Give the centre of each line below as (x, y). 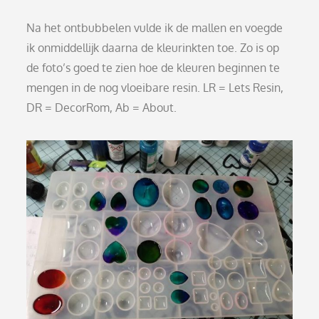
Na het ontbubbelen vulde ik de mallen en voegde (155, 27)
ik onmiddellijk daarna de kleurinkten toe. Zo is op (153, 47)
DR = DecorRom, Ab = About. (102, 107)
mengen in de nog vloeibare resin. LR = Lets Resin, (155, 87)
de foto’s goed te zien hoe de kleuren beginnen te (153, 67)
